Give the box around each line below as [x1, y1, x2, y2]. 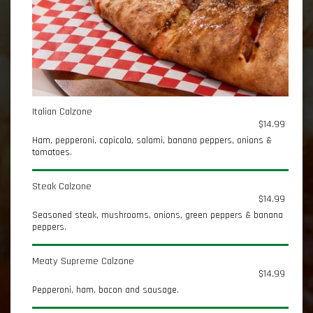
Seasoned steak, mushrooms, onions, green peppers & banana [32, 209, 283, 221]
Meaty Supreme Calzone [32, 255, 134, 268]
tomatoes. [32, 146, 72, 159]
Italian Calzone [32, 105, 92, 118]
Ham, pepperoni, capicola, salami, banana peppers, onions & [32, 134, 272, 147]
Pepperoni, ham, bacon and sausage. [32, 284, 179, 296]
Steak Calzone [32, 180, 92, 193]
